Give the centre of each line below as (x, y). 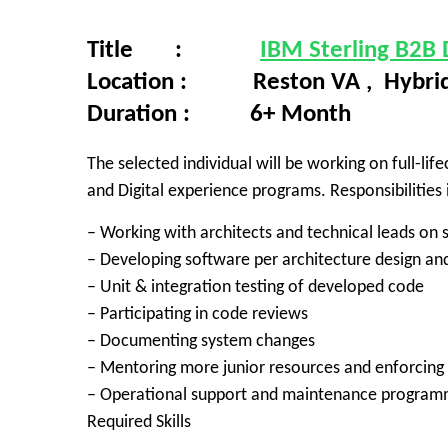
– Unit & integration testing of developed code (255, 287)
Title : (173, 50)
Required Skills (139, 422)
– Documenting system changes (201, 341)
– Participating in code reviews (197, 314)
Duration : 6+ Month (219, 114)
